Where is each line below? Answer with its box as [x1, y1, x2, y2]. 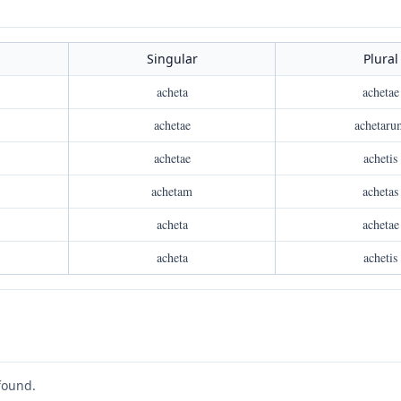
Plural [363, 50, 398, 67]
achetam [151, 183, 192, 200]
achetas [363, 183, 398, 200]
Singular [146, 50, 198, 67]
